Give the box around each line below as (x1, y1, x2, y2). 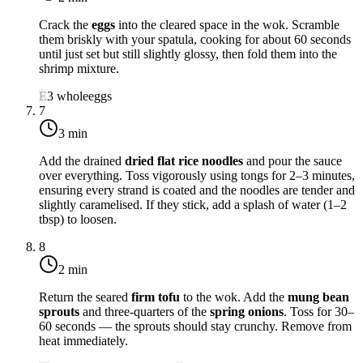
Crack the (39, 17, 92, 32)
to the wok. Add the (180, 289, 288, 304)
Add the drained (39, 153, 125, 168)
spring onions (210, 304, 284, 318)
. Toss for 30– (284, 304, 354, 318)
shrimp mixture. (39, 61, 119, 75)
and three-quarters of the (79, 304, 210, 318)
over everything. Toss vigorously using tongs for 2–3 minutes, (39, 168, 355, 182)
